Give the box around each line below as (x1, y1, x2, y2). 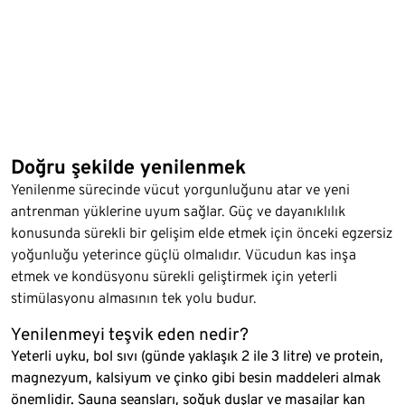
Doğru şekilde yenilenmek (11, 155, 246, 179)
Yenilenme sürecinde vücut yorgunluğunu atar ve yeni (11, 181, 350, 199)
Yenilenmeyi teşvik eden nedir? (11, 324, 249, 345)
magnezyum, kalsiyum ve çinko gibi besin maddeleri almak (11, 369, 381, 387)
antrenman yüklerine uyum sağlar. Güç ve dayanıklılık (11, 202, 345, 221)
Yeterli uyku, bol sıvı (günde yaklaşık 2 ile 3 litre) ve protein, (11, 347, 383, 365)
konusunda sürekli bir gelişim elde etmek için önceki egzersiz (11, 224, 392, 242)
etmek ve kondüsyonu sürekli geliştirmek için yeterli (11, 268, 337, 286)
